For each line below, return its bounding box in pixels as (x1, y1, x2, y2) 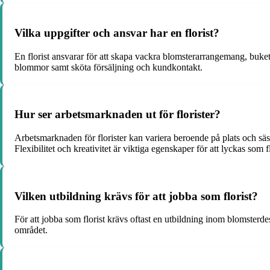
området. (14, 225, 48, 236)
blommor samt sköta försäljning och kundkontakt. (14, 61, 202, 72)
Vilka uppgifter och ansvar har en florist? (14, 26, 219, 39)
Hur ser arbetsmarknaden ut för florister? (14, 108, 221, 121)
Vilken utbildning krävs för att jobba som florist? (14, 189, 258, 202)
